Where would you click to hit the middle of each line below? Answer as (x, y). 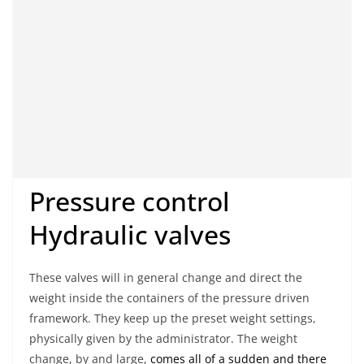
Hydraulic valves (130, 235)
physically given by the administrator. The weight (163, 339)
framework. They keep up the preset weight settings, (173, 318)
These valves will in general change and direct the (166, 278)
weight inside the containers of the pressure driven (169, 298)
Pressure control (130, 201)
